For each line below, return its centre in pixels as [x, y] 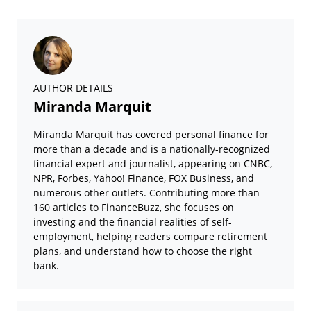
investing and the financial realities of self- [133, 222]
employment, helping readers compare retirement [150, 236]
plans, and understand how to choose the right [143, 251]
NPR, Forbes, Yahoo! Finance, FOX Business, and [144, 178]
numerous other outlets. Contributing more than [146, 193]
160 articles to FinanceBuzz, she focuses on [134, 207]
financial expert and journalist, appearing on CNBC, [153, 163]
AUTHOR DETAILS [73, 88]
